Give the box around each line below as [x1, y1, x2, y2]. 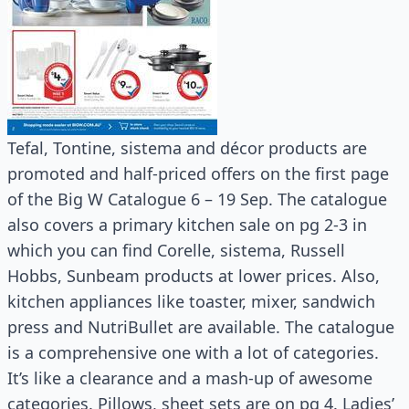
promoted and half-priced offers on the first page [7, 163, 389, 184]
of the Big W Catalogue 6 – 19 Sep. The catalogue [7, 188, 387, 210]
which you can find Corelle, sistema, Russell [7, 239, 345, 261]
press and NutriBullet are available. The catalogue [7, 316, 394, 338]
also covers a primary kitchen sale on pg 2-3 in [7, 214, 367, 236]
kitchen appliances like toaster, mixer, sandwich [7, 290, 375, 312]
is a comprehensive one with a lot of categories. [7, 341, 379, 363]
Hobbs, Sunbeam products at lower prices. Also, [7, 265, 380, 287]
